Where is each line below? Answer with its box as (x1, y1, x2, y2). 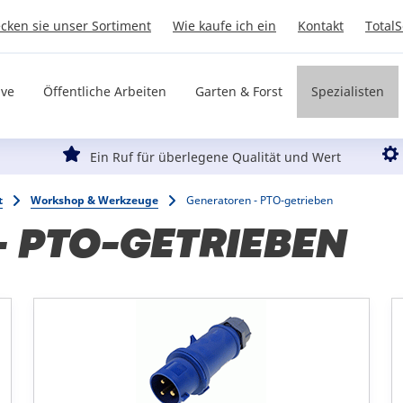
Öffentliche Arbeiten (43, 83, 166, 101)
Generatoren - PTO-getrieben (186, 193, 333, 209)
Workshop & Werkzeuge (31, 193, 158, 209)
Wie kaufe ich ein (173, 17, 276, 34)
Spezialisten (311, 83, 384, 101)
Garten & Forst (195, 83, 282, 101)
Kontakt (298, 17, 344, 34)
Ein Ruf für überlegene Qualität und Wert (89, 148, 341, 166)
